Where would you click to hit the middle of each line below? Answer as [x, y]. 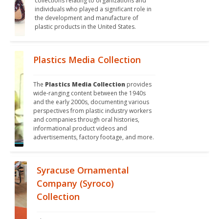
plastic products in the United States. [86, 27]
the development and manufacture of [87, 18]
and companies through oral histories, [87, 120]
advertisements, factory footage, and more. [94, 137]
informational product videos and [80, 129]
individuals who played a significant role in [93, 9]
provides [139, 85]
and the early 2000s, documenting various [91, 102]
